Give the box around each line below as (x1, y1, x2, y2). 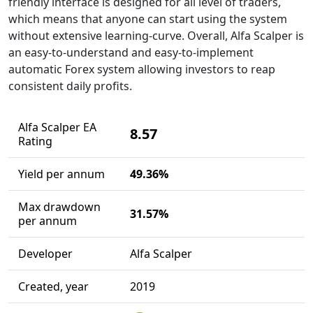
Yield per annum (17, 166, 105, 182)
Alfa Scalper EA (17, 119, 96, 135)
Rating (17, 133, 52, 149)
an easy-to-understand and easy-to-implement (8, 45, 254, 60)
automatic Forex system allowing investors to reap (8, 61, 275, 77)
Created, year (17, 279, 89, 294)
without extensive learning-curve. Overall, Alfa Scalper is (8, 28, 304, 43)
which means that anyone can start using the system (8, 11, 287, 27)
